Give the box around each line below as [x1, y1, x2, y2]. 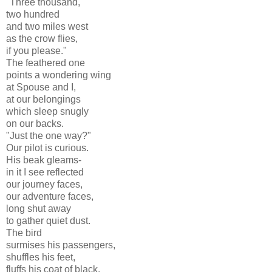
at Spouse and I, [6, 82, 76, 93]
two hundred [6, 9, 59, 20]
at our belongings [6, 94, 81, 105]
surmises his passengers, [6, 240, 115, 251]
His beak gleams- [6, 155, 81, 166]
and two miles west [6, 21, 88, 32]
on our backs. [6, 118, 64, 129]
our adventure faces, [6, 191, 93, 202]
